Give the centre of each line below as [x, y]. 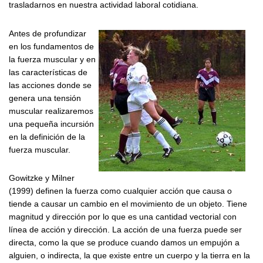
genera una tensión [45, 98]
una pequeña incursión [51, 124]
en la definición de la [47, 136]
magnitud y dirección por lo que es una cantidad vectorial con [123, 216]
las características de [48, 72]
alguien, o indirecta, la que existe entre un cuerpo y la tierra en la [129, 255]
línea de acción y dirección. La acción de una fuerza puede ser [125, 229]
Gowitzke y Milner [42, 178]
